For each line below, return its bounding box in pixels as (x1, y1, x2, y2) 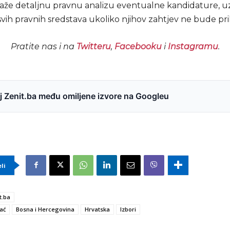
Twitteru (76, 41, 111, 51)
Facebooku (114, 41, 162, 51)
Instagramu (167, 41, 218, 51)
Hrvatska (85, 205, 110, 213)
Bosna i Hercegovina (16, 205, 74, 213)
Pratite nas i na (10, 41, 76, 51)
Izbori (120, 205, 136, 213)
